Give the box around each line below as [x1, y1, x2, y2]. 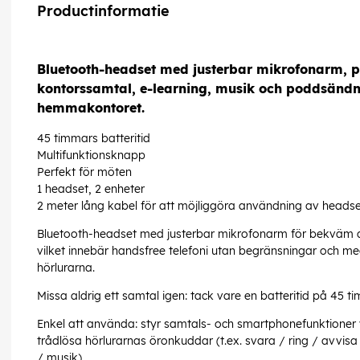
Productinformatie [37, 2, 170, 21]
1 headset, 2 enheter [37, 182, 145, 197]
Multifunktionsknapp [37, 148, 145, 163]
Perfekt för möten [37, 165, 132, 180]
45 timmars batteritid [37, 131, 150, 146]
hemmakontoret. [37, 99, 145, 116]
